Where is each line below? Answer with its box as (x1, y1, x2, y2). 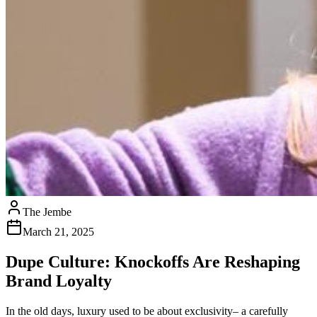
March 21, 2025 (23, 225, 94, 238)
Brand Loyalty (6, 271, 112, 290)
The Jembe (23, 205, 71, 218)
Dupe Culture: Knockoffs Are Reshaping (6, 252, 300, 271)
